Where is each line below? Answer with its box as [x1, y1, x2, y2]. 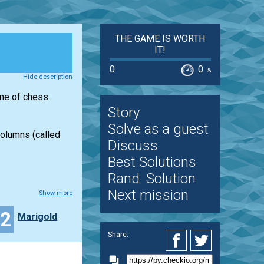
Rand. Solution [107, 170, 196, 187]
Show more [38, 189, 72, 197]
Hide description [22, 72, 72, 81]
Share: [107, 229, 128, 239]
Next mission [107, 187, 189, 204]
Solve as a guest [107, 121, 209, 138]
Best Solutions [107, 154, 196, 171]
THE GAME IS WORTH [115, 33, 206, 44]
